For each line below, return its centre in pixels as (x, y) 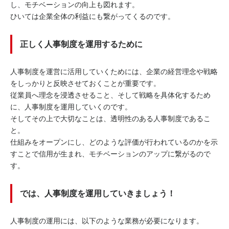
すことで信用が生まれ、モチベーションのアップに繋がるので (110, 154)
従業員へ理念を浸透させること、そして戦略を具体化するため (110, 95)
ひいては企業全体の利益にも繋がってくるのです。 (93, 17)
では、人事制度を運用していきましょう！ (98, 194)
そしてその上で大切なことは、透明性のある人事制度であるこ (110, 119)
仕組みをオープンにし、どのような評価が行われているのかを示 (114, 142)
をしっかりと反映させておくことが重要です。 (85, 84)
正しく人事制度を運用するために (82, 44)
